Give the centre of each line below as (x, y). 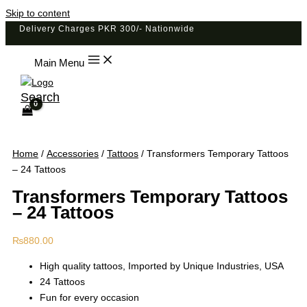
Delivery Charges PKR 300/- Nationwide (107, 29)
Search (40, 97)
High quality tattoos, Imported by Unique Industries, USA (162, 266)
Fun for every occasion (89, 297)
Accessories (73, 153)
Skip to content (38, 13)
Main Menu (59, 63)
